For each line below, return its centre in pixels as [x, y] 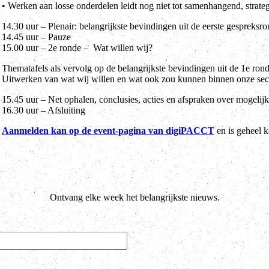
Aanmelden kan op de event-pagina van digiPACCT [108, 130]
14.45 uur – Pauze [36, 37]
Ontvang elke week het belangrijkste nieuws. [134, 197]
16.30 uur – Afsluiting [43, 110]
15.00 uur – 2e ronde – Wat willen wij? [77, 47]
